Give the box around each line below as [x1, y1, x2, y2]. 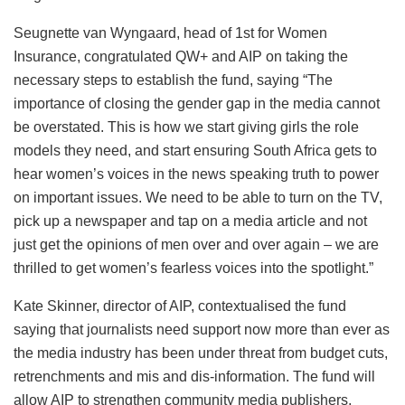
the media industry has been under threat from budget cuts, [14, 344, 388, 361]
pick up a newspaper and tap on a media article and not [14, 212, 367, 229]
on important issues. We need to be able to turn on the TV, [14, 189, 382, 205]
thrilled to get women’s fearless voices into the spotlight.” [14, 259, 373, 276]
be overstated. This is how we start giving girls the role [14, 118, 359, 135]
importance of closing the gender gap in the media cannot [14, 95, 380, 111]
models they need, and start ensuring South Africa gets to [14, 142, 377, 158]
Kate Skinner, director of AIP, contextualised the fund [14, 297, 346, 314]
